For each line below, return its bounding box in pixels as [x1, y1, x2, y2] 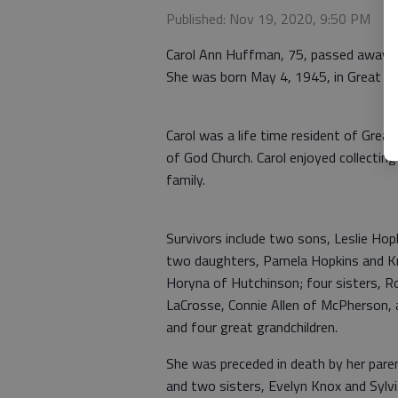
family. [166, 169, 205, 190]
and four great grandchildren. [166, 316, 341, 338]
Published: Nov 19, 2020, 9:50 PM [166, 8, 370, 29]
